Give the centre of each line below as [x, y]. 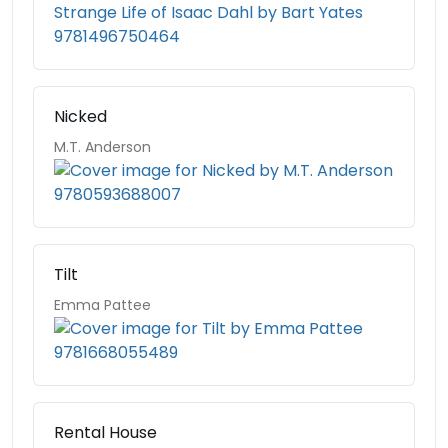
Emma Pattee [102, 305]
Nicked [80, 116]
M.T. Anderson [102, 147]
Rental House [105, 432]
